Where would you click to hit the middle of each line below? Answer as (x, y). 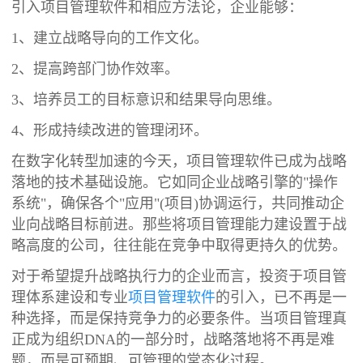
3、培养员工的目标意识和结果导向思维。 (147, 99)
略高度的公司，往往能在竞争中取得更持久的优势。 (179, 245)
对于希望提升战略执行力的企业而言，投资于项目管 (179, 276)
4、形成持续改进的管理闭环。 (110, 130)
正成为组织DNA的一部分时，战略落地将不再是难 (173, 339)
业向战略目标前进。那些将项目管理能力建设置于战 (179, 224)
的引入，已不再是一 (282, 297)
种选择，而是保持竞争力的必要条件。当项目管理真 (179, 318)
